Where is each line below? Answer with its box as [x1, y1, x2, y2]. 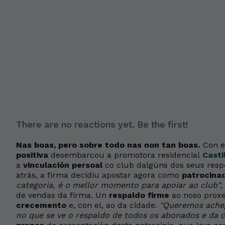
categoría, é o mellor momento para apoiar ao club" [16, 180, 220, 190]
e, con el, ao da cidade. [66, 200, 160, 210]
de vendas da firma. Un [16, 190, 109, 200]
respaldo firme [109, 190, 169, 200]
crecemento [16, 200, 66, 210]
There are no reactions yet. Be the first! [16, 119, 188, 130]
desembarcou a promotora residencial [48, 150, 202, 160]
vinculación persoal [23, 160, 102, 170]
